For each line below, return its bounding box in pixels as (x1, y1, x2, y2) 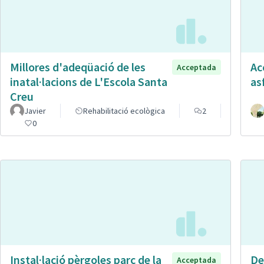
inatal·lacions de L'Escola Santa (10, 74, 167, 90)
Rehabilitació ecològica (83, 105, 165, 117)
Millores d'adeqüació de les (10, 60, 146, 75)
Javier (24, 105, 46, 117)
